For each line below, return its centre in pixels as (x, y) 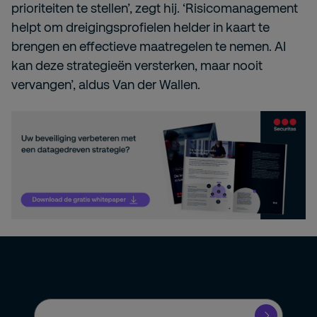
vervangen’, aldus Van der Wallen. (107, 85)
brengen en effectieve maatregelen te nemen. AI (149, 46)
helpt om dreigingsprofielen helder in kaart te (140, 27)
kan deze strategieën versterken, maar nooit (137, 65)
